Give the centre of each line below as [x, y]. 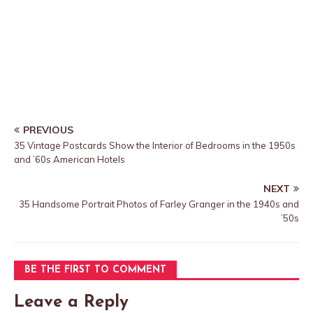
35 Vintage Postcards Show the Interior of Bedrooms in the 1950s [155, 145]
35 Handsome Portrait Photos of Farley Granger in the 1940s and [159, 204]
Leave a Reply [71, 303]
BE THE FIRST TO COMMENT [95, 270]
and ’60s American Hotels [70, 159]
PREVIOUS [48, 130]
